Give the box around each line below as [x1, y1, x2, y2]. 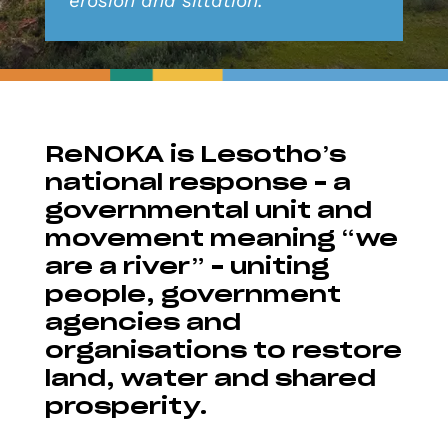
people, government [44, 283, 341, 306]
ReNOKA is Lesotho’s [44, 143, 346, 166]
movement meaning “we [44, 227, 398, 250]
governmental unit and [44, 199, 372, 222]
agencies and [44, 311, 241, 334]
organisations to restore [44, 339, 402, 362]
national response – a [44, 171, 351, 194]
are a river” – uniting [44, 255, 329, 278]
